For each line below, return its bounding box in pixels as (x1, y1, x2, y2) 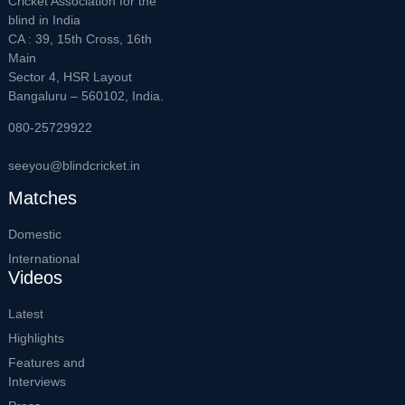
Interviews (8, 373, 66, 389)
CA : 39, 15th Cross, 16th (8, 31, 152, 46)
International (8, 250, 80, 266)
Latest (8, 306, 43, 321)
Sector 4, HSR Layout (8, 69, 132, 84)
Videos (8, 267, 62, 287)
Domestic (8, 226, 61, 241)
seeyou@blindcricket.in (8, 158, 140, 174)
